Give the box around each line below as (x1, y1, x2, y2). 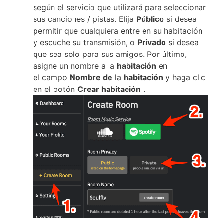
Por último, (147, 49, 187, 59)
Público (136, 14, 164, 24)
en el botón (33, 84, 77, 94)
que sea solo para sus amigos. (33, 49, 147, 59)
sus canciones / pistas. (33, 14, 119, 24)
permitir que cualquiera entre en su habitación (33, 26, 202, 36)
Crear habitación (77, 84, 141, 94)
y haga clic (163, 73, 205, 83)
